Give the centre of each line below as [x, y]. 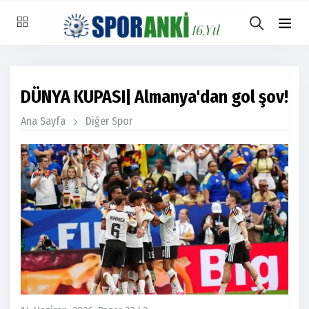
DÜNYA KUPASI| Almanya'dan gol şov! [154, 97]
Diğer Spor [109, 121]
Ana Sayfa [43, 121]
